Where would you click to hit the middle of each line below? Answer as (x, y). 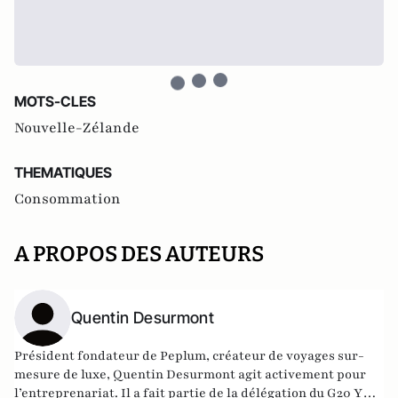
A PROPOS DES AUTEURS (139, 254)
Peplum (183, 355)
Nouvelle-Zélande (77, 127)
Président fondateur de (87, 355)
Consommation (68, 199)
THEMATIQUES (63, 172)
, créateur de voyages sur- (285, 355)
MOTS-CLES (55, 101)
